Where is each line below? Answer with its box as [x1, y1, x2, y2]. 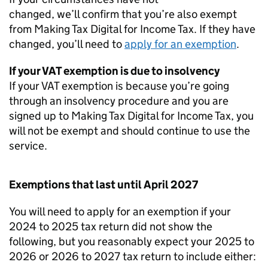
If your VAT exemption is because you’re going [9, 79, 229, 93]
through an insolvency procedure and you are [9, 94, 229, 108]
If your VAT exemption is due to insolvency [9, 64, 221, 78]
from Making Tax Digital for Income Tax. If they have [9, 22, 255, 36]
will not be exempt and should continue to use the [9, 124, 250, 138]
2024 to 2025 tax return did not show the [9, 220, 212, 233]
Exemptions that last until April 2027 [9, 178, 198, 191]
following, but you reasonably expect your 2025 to [9, 234, 254, 248]
